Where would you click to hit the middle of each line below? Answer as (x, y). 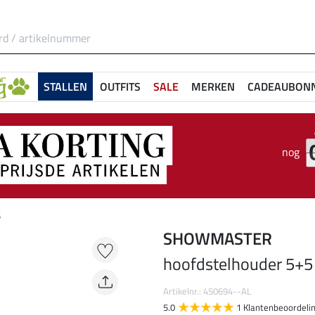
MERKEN (213, 86)
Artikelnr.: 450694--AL (207, 291)
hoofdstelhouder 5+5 (238, 264)
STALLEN (65, 86)
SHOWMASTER (218, 239)
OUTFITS (120, 86)
